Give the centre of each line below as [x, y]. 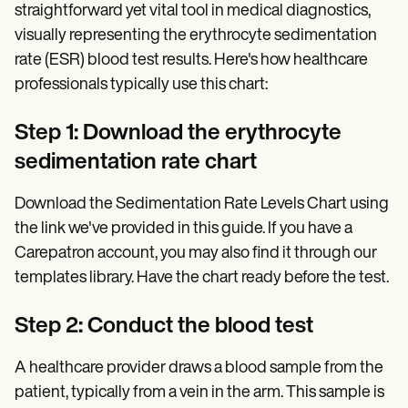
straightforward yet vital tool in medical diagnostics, [193, 11]
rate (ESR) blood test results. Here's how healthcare [191, 60]
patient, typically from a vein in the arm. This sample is [199, 393]
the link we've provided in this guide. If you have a [184, 229]
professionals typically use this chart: [141, 85]
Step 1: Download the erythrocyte [178, 133]
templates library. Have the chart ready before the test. [202, 278]
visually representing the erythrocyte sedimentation [196, 36]
